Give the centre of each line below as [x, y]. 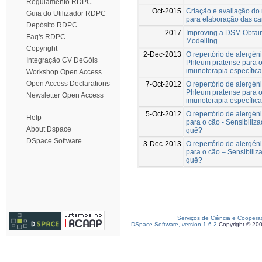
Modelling [202, 41]
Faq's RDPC [46, 37]
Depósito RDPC [52, 25]
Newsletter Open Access [65, 95]
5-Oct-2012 [163, 114]
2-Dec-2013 [162, 54]
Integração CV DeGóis [62, 60]
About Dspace [49, 129]
